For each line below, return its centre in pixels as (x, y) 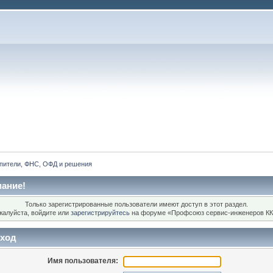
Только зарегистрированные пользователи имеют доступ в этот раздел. (136, 204)
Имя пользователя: (83, 261)
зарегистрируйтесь (101, 213)
